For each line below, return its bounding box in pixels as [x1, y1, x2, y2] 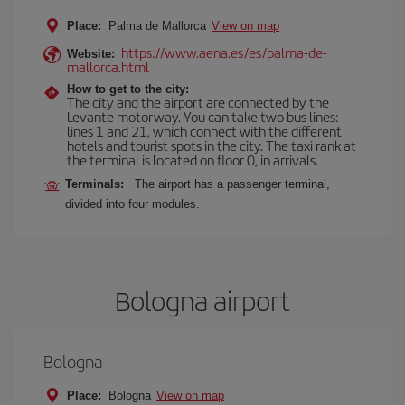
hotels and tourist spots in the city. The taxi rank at [67, 136, 356, 155]
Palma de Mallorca [105, 19, 210, 33]
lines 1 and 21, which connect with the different [67, 121, 342, 140]
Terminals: [65, 177, 131, 191]
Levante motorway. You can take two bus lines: [67, 107, 339, 126]
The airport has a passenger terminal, [135, 177, 330, 191]
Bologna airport [115, 281, 290, 319]
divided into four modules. [65, 197, 200, 211]
